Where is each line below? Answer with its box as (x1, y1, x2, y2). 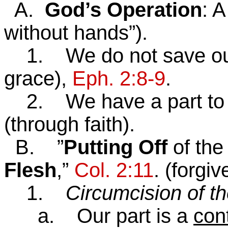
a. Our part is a (4, 205, 193, 227)
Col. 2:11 (74, 159, 154, 181)
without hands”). (4, 21, 148, 44)
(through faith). (4, 113, 135, 135)
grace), (4, 67, 72, 90)
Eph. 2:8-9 (72, 67, 165, 90)
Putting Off (64, 136, 167, 158)
